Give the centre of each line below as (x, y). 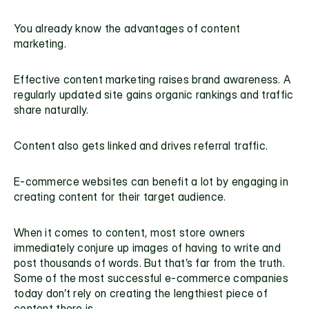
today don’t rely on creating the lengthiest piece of (141, 293)
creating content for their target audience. (120, 197)
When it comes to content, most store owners (130, 232)
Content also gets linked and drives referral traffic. (141, 146)
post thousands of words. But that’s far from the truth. (149, 263)
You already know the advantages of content (127, 28)
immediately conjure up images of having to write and (147, 248)
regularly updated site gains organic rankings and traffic (154, 94)
